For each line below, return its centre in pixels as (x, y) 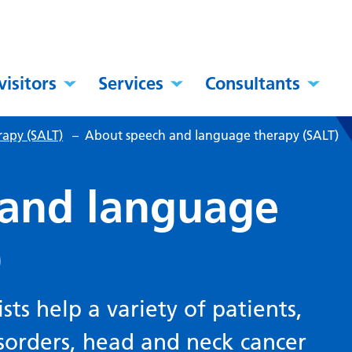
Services (131, 84)
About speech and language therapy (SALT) (212, 136)
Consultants (253, 84)
